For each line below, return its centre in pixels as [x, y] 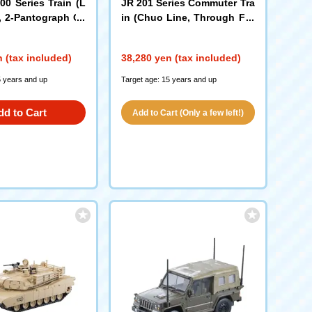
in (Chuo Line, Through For [188, 17]
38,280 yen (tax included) [181, 58]
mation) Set [149, 32]
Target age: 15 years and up [169, 79]
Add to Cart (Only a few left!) [188, 113]
